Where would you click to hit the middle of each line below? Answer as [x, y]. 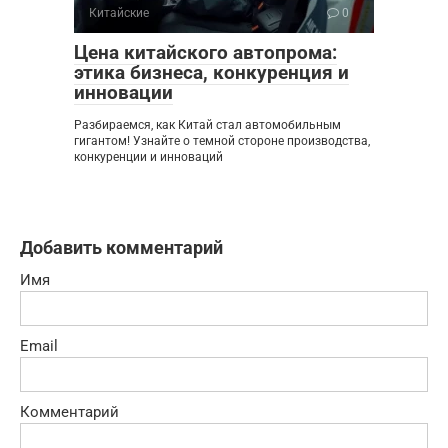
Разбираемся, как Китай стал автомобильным [207, 124]
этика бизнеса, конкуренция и [211, 72]
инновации [123, 92]
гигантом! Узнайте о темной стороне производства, [222, 140]
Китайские [119, 12]
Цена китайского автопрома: [205, 52]
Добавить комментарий [121, 247]
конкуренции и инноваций [148, 156]
